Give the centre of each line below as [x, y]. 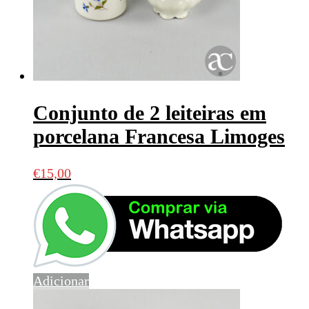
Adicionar [61, 280]
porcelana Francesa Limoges [159, 136]
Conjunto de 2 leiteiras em [150, 112]
